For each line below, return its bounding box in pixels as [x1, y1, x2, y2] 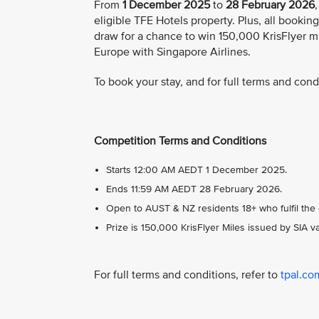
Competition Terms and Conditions [94, 134, 266, 149]
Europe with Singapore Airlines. [94, 45, 251, 60]
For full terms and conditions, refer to [94, 267, 281, 282]
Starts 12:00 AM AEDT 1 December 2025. [106, 163, 287, 176]
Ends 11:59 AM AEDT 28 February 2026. [106, 182, 282, 195]
